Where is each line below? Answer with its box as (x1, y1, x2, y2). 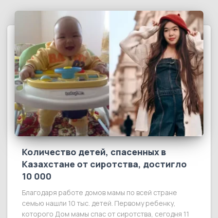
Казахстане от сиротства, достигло (22, 158, 187, 170)
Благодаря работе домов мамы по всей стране (22, 188, 177, 198)
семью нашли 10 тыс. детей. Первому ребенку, (22, 199, 176, 208)
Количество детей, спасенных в (22, 146, 166, 158)
